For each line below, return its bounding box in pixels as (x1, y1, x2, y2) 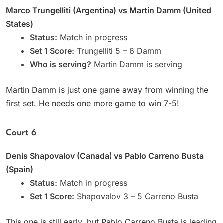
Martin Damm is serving (91, 59, 182, 69)
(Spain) (6, 164, 33, 174)
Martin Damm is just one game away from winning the (6, 84, 208, 95)
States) (6, 18, 33, 29)
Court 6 (6, 128, 37, 137)
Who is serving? (30, 59, 91, 69)
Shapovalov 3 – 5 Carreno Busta (74, 191, 198, 201)
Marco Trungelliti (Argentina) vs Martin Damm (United (6, 5, 211, 15)
